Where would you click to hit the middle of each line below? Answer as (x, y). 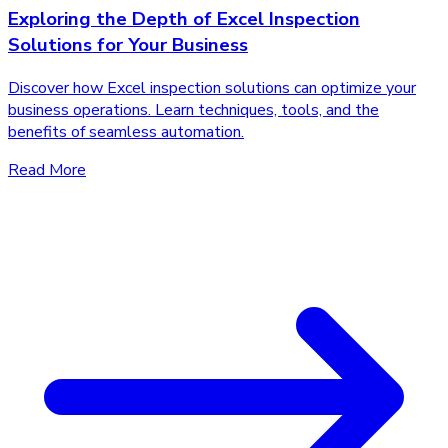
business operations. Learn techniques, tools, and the (193, 110)
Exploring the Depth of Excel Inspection (184, 19)
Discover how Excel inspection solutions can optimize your (212, 88)
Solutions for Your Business (128, 45)
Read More (47, 170)
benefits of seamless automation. (126, 132)
